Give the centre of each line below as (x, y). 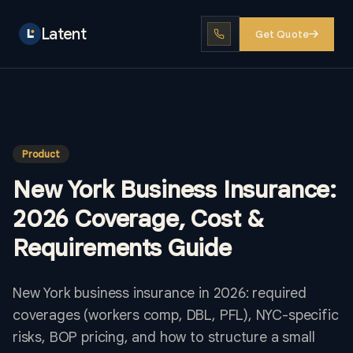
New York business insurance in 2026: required (160, 293)
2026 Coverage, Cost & (138, 219)
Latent (63, 34)
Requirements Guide (122, 248)
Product (41, 154)
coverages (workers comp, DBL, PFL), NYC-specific (176, 315)
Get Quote (282, 34)
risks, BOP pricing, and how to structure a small (164, 337)
